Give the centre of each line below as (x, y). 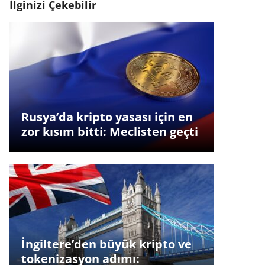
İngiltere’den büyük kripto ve (106, 244)
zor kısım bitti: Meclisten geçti (109, 132)
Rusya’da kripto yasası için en (107, 117)
